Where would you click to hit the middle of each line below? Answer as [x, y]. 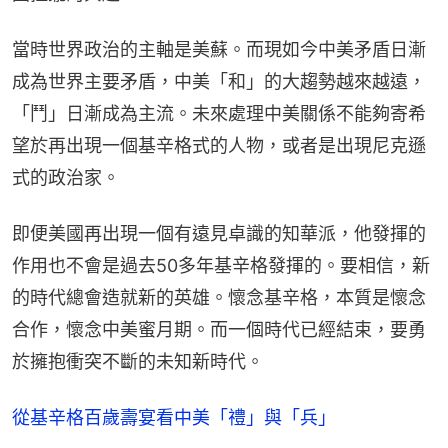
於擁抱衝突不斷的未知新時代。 [138, 361]
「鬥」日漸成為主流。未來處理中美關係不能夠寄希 [219, 113]
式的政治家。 [66, 177]
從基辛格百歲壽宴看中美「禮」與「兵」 [174, 417]
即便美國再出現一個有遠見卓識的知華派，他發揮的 [219, 233]
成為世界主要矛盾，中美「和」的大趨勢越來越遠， [219, 81]
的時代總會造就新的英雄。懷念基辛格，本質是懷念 [219, 297]
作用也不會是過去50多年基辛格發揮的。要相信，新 [221, 265]
